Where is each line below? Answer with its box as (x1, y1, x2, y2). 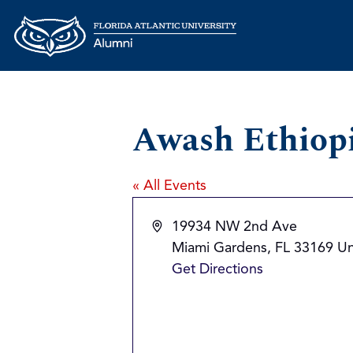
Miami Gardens (172, 240, 268, 255)
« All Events (132, 178, 206, 193)
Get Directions (172, 262, 264, 277)
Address (151, 218, 204, 233)
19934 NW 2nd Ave (172, 219, 298, 234)
